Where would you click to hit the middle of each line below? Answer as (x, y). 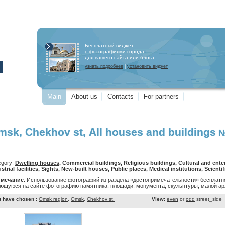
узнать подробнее (104, 66)
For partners (161, 97)
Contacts (121, 97)
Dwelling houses (37, 163)
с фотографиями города (115, 51)
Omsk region (53, 199)
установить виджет (147, 66)
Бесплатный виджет (109, 45)
